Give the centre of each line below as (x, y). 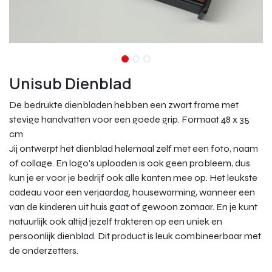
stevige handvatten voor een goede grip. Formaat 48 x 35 (129, 119)
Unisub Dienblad (70, 83)
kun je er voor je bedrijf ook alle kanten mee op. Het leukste (133, 177)
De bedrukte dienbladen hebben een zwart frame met (124, 104)
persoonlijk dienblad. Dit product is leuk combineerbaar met (135, 236)
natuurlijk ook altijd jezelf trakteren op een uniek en (116, 221)
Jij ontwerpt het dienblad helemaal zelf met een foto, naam (134, 148)
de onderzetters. (44, 250)
